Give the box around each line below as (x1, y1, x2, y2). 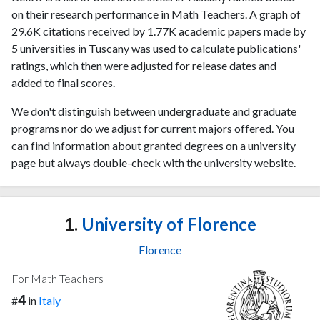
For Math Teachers (11, 271, 104, 285)
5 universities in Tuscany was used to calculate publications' (11, 41, 301, 55)
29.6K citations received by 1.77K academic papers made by (11, 24, 306, 38)
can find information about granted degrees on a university (11, 139, 296, 152)
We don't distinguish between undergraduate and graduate (11, 104, 296, 118)
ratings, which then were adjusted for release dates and (11, 59, 276, 72)
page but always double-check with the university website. (11, 156, 296, 169)
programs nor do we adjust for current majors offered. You (11, 121, 294, 135)
